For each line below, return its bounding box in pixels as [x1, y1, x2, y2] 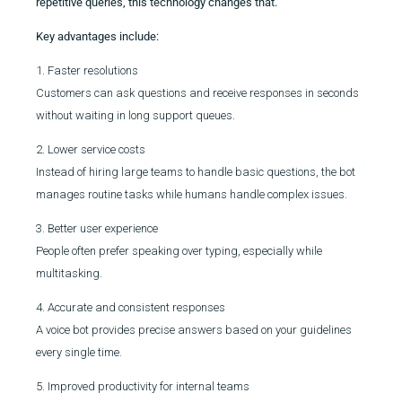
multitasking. [36, 267, 102, 280]
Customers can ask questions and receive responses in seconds [36, 86, 359, 100]
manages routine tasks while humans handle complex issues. [36, 188, 347, 201]
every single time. [36, 345, 122, 359]
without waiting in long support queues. [36, 109, 235, 122]
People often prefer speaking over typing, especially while [36, 244, 322, 258]
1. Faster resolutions [36, 64, 138, 77]
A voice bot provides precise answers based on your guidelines [36, 323, 352, 336]
